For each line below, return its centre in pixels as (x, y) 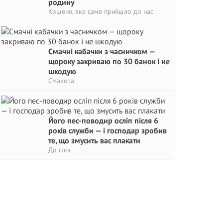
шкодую (62, 71)
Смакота (61, 81)
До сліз (59, 150)
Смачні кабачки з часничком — (102, 51)
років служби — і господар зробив (108, 130)
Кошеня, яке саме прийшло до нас (101, 11)
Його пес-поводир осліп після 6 (103, 120)
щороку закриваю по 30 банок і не (109, 61)
